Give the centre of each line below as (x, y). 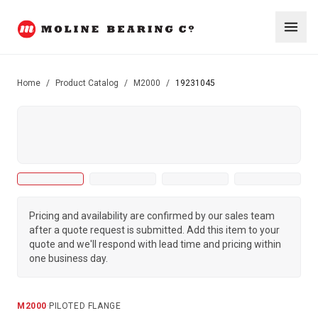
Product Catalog (87, 83)
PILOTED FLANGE (85, 306)
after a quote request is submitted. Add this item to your (154, 230)
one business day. (68, 258)
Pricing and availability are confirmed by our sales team (152, 216)
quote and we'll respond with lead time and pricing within (155, 244)
